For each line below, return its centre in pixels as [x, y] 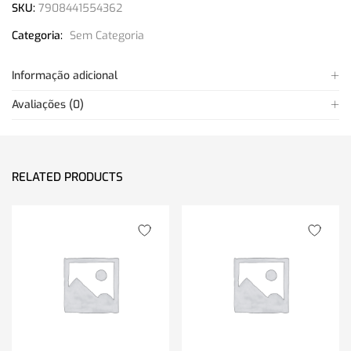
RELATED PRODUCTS [67, 177]
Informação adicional [65, 76]
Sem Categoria [107, 36]
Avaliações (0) [48, 105]
